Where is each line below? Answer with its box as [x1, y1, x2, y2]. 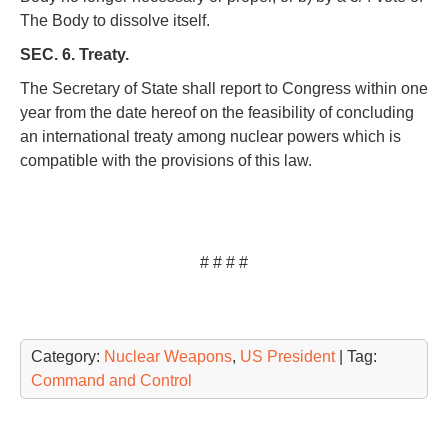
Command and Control [31, 371, 192, 389]
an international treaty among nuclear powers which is [20, 127, 401, 145]
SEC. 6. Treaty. [20, 45, 129, 63]
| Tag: [335, 347, 377, 365]
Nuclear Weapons [104, 347, 232, 365]
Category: [31, 347, 104, 365]
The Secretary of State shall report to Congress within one [20, 79, 428, 97]
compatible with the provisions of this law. [20, 151, 312, 169]
